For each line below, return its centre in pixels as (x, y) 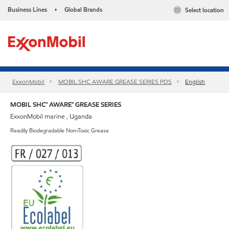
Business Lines (27, 9)
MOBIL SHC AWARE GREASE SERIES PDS (115, 82)
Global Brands (83, 9)
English (195, 82)
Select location (204, 10)
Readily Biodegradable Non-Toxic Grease (60, 130)
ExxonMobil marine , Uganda (51, 117)
